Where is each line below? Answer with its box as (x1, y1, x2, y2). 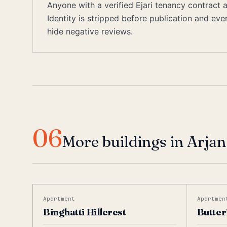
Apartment (43, 195, 75, 202)
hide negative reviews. (47, 26, 133, 36)
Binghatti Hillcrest (43, 206, 126, 218)
